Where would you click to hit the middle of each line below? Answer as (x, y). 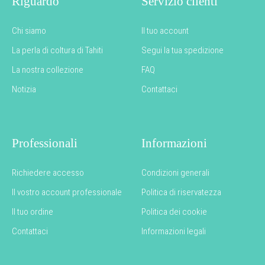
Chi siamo (29, 31)
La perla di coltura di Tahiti (57, 51)
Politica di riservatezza (181, 193)
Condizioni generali (175, 173)
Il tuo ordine (33, 212)
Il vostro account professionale (67, 193)
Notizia (24, 90)
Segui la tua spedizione (182, 51)
